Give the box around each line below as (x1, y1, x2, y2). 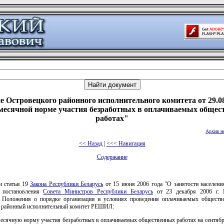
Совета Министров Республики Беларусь (43, 187, 153, 195)
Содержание (96, 153, 127, 160)
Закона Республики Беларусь (30, 180, 103, 187)
